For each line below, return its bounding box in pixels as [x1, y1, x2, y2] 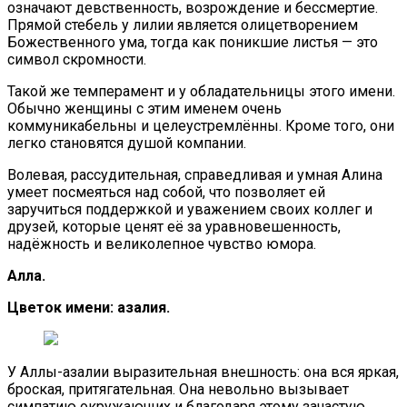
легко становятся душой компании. [7, 134, 246, 152]
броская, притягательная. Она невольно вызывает [7, 380, 349, 398]
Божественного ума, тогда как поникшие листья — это [7, 33, 378, 51]
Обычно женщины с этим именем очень [7, 99, 282, 117]
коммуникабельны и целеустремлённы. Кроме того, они [7, 116, 394, 134]
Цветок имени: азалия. [7, 298, 170, 316]
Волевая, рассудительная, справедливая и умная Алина [7, 165, 382, 184]
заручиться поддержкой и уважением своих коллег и [7, 200, 372, 218]
